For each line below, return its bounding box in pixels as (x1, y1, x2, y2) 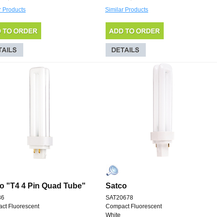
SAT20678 (106, 194, 133, 201)
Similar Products (105, 6, 148, 14)
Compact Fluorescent (106, 203, 162, 210)
